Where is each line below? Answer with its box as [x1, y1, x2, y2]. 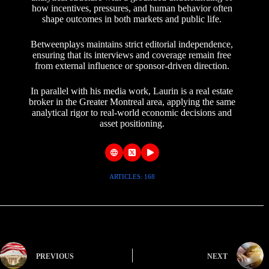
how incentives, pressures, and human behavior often [31, 3, 232, 14]
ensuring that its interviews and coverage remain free [32, 50, 232, 61]
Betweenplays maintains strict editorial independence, [31, 39, 234, 50]
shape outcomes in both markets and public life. [42, 14, 222, 25]
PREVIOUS [36, 252, 74, 261]
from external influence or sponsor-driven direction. [34, 61, 229, 71]
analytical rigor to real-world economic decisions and [32, 107, 232, 118]
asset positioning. [99, 118, 165, 129]
